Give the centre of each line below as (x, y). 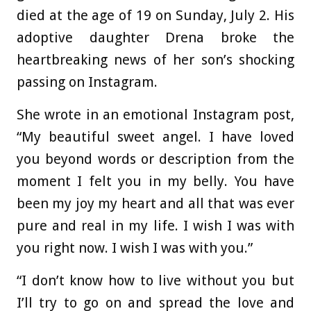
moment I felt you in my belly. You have (155, 182)
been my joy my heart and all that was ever (155, 204)
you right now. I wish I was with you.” (135, 248)
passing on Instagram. (87, 82)
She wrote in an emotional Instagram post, (155, 115)
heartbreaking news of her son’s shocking (155, 60)
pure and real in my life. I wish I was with (155, 226)
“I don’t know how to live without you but (155, 281)
